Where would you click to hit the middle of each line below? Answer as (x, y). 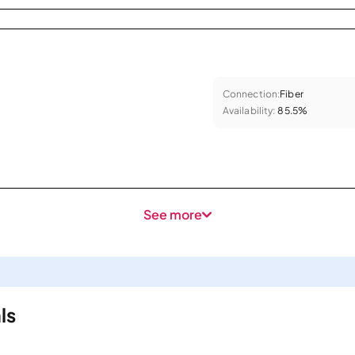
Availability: (249, 110)
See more (173, 214)
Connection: (251, 94)
